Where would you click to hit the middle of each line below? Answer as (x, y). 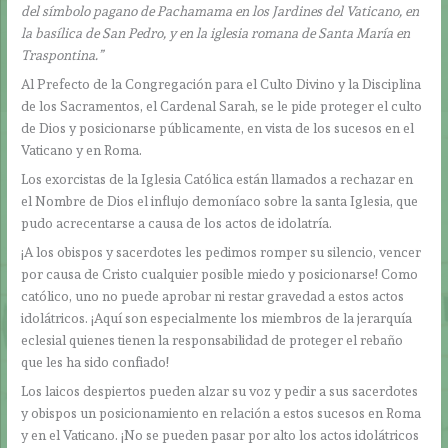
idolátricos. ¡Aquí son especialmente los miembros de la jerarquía (217, 317)
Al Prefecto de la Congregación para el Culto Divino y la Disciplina (221, 84)
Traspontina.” (62, 55)
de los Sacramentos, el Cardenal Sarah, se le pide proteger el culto (222, 106)
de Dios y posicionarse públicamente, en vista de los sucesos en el (218, 128)
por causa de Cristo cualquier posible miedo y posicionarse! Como (220, 273)
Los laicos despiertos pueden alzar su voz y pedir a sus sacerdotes (220, 390)
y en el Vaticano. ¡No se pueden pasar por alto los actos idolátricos (220, 434)
